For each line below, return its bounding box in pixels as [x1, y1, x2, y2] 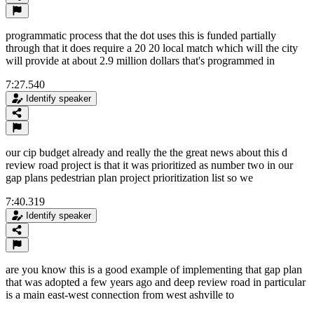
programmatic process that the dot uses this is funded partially [6, 29, 276, 41]
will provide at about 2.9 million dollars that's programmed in [6, 54, 275, 67]
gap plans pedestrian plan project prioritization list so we [6, 171, 253, 184]
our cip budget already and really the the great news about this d [6, 146, 287, 158]
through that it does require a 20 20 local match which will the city [6, 41, 298, 54]
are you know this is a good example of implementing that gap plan [6, 263, 302, 275]
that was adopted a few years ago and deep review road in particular [6, 275, 306, 288]
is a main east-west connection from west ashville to [6, 288, 234, 301]
